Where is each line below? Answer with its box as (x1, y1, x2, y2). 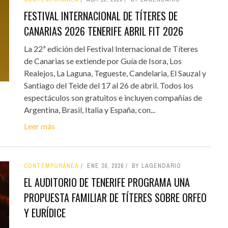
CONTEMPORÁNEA (23, 161, 79, 170)
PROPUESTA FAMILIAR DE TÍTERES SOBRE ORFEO (23, 189, 207, 205)
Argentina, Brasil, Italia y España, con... (23, 104, 155, 115)
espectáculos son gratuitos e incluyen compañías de (23, 92, 202, 102)
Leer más (23, 121, 55, 131)
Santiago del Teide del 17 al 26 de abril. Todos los (23, 80, 193, 90)
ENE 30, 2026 (87, 161, 124, 170)
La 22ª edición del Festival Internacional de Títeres (23, 43, 198, 53)
